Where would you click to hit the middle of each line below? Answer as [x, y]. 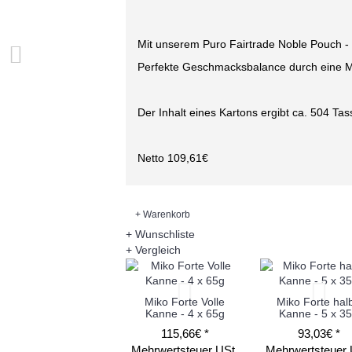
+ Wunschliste [160, 235]
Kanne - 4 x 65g [185, 313]
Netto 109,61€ [173, 158]
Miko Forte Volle [185, 301]
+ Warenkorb [163, 214]
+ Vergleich [153, 250]
